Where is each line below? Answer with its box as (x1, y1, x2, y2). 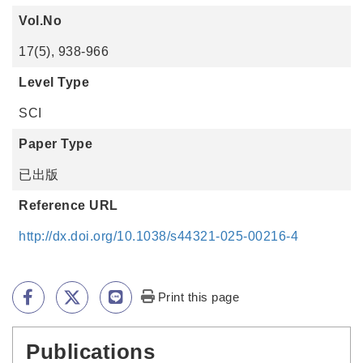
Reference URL (19, 199, 118, 212)
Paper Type (19, 137, 92, 151)
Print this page (157, 290, 240, 304)
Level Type (19, 75, 89, 89)
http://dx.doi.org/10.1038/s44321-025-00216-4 (19, 229, 298, 243)
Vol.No (19, 14, 62, 28)
